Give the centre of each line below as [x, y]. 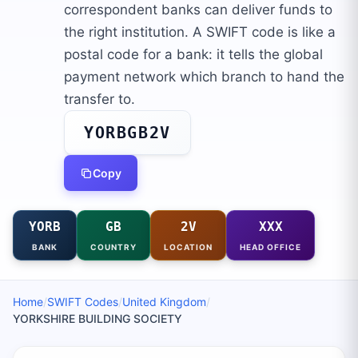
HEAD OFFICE [270, 247]
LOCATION [188, 247]
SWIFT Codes [83, 302]
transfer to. [99, 99]
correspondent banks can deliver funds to [198, 10]
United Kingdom [164, 302]
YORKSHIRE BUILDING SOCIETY [97, 318]
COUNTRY [113, 247]
